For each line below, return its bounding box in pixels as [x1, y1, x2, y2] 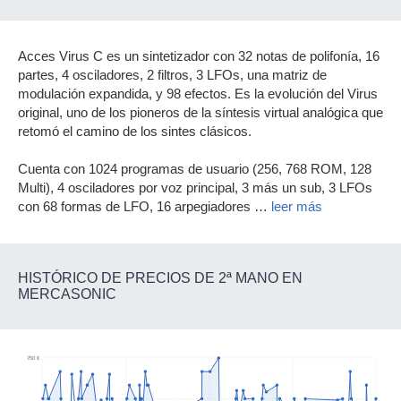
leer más [271, 200, 322, 214]
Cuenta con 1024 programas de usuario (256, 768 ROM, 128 [18, 162, 371, 176]
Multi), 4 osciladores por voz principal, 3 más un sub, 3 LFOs [18, 181, 372, 195]
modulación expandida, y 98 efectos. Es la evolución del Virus [18, 87, 378, 101]
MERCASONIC [18, 286, 116, 302]
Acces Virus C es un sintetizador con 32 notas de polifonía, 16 [18, 49, 380, 64]
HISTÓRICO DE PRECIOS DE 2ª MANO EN [18, 270, 303, 286]
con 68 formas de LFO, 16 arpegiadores [18, 200, 254, 214]
